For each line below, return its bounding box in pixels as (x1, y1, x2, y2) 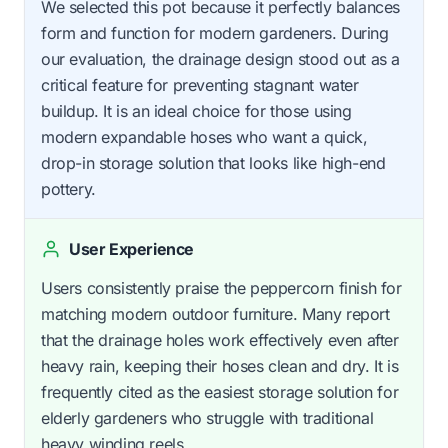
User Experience (69, 238, 194, 259)
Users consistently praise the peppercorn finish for (41, 277, 402, 298)
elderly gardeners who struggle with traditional (41, 407, 374, 428)
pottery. (41, 178, 96, 199)
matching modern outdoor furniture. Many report (41, 303, 390, 324)
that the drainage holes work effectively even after (41, 329, 399, 350)
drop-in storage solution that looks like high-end (41, 152, 386, 173)
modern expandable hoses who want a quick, (41, 126, 368, 147)
